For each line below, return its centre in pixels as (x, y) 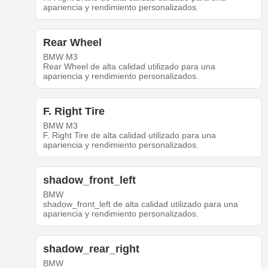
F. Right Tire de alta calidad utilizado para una (129, 135)
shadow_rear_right (91, 249)
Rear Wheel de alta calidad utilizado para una (129, 67)
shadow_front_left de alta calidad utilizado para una (140, 204)
